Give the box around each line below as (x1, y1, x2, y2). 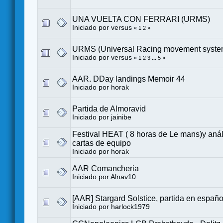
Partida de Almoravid (72, 104, 146, 113)
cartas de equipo (72, 138, 131, 147)
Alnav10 (111, 173, 136, 181)
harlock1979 (111, 203, 150, 211)
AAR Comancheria (72, 164, 139, 173)
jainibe (111, 113, 131, 121)
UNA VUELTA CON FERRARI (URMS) (72, 14, 210, 23)
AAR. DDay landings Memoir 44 (72, 74, 185, 83)
